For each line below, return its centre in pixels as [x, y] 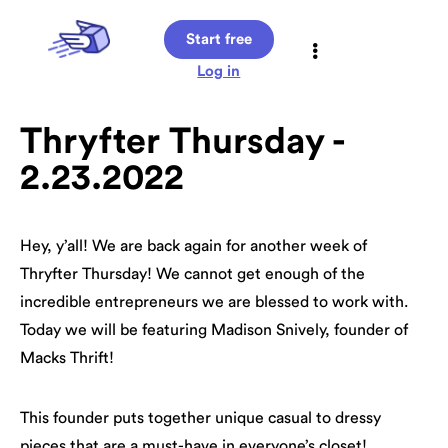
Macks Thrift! [67, 358]
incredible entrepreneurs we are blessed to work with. [214, 302]
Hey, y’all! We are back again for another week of [193, 246]
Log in [219, 71]
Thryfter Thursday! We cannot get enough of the [192, 274]
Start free [218, 39]
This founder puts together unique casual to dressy [200, 418]
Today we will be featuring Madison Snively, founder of [214, 330]
